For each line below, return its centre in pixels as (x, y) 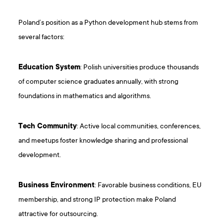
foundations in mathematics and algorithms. (85, 97)
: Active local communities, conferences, (139, 127)
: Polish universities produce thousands (140, 68)
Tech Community (48, 127)
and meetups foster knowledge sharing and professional (103, 141)
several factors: (42, 38)
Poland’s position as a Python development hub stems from (109, 23)
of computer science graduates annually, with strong (99, 82)
